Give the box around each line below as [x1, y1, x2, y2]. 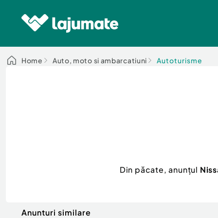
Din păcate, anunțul [119, 164, 200, 175]
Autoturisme [157, 56, 203, 65]
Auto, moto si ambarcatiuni [52, 56, 147, 65]
